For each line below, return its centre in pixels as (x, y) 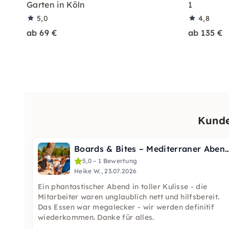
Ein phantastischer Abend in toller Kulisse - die (123, 187)
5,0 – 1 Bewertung (110, 161)
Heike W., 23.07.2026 (106, 171)
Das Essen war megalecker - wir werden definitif (126, 207)
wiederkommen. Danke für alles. (96, 217)
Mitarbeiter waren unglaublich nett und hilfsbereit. (129, 197)
